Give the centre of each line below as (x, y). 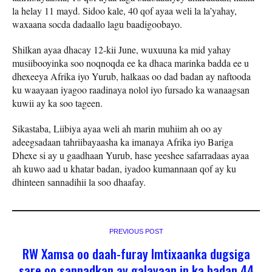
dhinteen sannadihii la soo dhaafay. (79, 182)
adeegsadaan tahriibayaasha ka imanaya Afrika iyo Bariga (123, 142)
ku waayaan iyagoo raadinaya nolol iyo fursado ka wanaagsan (131, 90)
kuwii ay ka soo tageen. (57, 103)
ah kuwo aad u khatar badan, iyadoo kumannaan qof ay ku (124, 169)
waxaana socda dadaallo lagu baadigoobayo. (97, 24)
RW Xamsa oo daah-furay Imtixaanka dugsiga (136, 254)
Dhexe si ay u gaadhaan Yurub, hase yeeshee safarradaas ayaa (131, 155)
